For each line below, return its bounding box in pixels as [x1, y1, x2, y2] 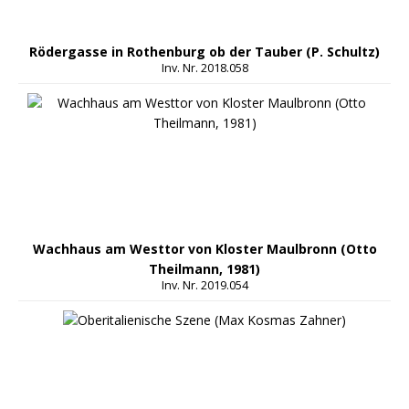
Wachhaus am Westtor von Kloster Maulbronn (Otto [32, 240, 377, 258]
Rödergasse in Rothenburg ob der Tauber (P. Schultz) [29, 43, 380, 61]
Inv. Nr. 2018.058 [161, 60, 248, 77]
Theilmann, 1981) [149, 260, 260, 278]
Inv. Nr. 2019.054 [161, 278, 248, 294]
